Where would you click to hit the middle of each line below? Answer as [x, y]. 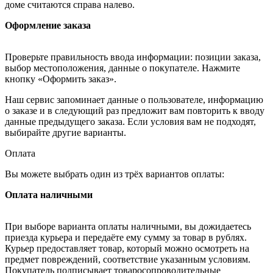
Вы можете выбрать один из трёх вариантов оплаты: [115, 174]
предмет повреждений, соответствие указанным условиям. [128, 259]
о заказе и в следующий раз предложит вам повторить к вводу [135, 110]
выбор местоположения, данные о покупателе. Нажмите [122, 68]
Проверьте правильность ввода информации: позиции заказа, [133, 57]
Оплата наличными [49, 194]
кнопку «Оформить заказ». [61, 79]
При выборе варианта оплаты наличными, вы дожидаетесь [128, 226]
